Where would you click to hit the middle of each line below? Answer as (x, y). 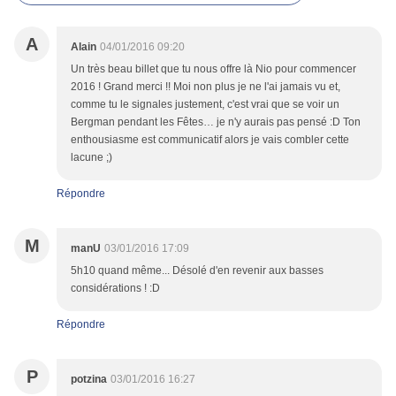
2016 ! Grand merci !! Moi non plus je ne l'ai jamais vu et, (206, 87)
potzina (89, 380)
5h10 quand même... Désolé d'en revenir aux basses (197, 271)
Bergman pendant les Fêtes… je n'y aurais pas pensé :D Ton (216, 122)
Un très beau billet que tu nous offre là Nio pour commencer (213, 69)
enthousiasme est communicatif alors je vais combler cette (210, 140)
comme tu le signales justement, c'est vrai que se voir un (205, 105)
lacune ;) (91, 158)
